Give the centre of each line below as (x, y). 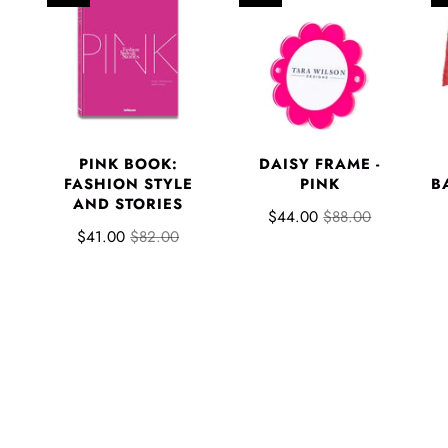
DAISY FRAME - (320, 163)
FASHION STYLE (128, 183)
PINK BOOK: (128, 163)
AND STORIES (128, 203)
